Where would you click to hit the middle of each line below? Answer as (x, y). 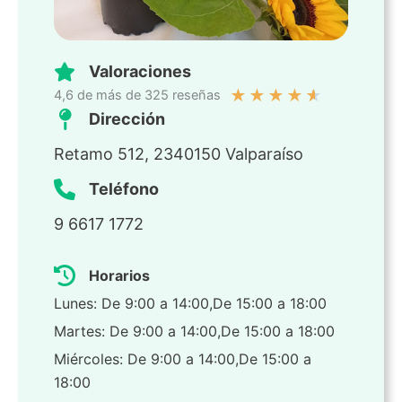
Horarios (119, 276)
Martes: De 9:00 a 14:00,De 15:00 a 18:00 (194, 332)
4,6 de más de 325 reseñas (137, 96)
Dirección (127, 119)
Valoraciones (140, 72)
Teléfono (124, 189)
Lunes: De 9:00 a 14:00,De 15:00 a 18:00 (190, 304)
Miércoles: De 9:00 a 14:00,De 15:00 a (183, 359)
